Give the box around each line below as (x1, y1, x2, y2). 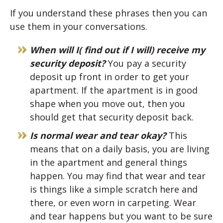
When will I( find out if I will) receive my (30, 44, 205, 56)
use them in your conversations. (10, 20, 147, 33)
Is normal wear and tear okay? (30, 129, 169, 142)
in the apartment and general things (30, 156, 187, 169)
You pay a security (108, 57, 186, 70)
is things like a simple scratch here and (30, 183, 198, 196)
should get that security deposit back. (30, 111, 194, 123)
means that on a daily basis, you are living (30, 143, 210, 155)
